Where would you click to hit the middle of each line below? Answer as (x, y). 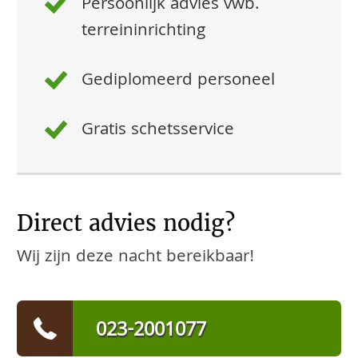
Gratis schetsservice (158, 131)
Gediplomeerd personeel (179, 82)
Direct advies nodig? (126, 223)
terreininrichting (144, 32)
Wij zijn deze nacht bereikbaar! (135, 259)
